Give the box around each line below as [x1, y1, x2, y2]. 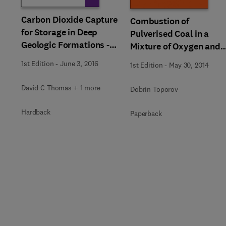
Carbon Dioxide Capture [21, 13, 118, 26]
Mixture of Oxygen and [130, 40, 221, 52]
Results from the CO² [21, 51, 105, 64]
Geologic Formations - [21, 38, 110, 51]
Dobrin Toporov [130, 85, 179, 94]
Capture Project [21, 64, 84, 76]
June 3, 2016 [60, 59, 98, 68]
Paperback [130, 109, 162, 118]
